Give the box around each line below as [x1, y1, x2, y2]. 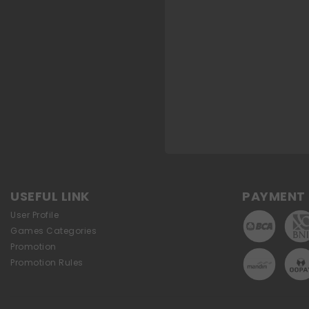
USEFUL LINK [10, 188, 90, 205]
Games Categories [10, 225, 97, 237]
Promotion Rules [10, 257, 83, 268]
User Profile [10, 209, 59, 221]
